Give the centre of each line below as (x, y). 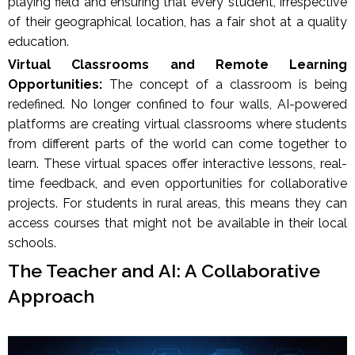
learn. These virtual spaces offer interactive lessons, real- (177, 164)
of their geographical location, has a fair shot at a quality (177, 22)
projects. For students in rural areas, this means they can (177, 204)
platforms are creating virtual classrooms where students (177, 124)
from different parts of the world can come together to (177, 144)
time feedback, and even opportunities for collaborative (177, 184)
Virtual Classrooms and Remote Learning (177, 65)
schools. (34, 243)
